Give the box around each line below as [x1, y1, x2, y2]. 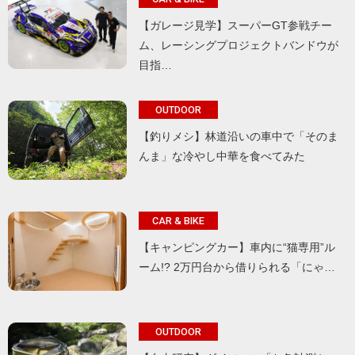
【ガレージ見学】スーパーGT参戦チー [139, 19, 332, 32]
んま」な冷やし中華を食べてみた [139, 150, 305, 162]
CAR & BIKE [152, 215, 204, 227]
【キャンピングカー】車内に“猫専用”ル [139, 241, 335, 254]
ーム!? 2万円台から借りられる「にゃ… [139, 261, 335, 273]
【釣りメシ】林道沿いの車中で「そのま [139, 130, 338, 143]
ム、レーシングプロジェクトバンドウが [139, 39, 338, 52]
